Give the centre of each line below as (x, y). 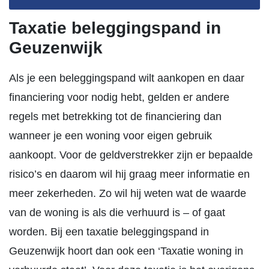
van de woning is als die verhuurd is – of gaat (117, 213)
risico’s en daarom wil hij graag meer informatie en (129, 174)
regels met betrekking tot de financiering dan (115, 116)
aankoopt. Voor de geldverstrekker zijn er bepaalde (131, 155)
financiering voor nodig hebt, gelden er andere (119, 97)
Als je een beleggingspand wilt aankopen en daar (127, 78)
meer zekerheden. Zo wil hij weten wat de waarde (128, 193)
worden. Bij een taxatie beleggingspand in (109, 232)
